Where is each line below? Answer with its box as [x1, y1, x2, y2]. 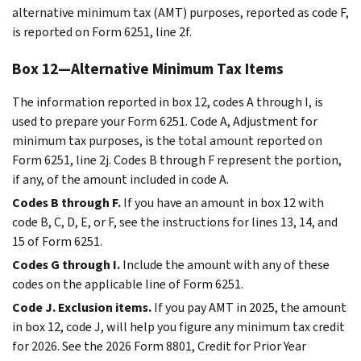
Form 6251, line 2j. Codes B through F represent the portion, [12, 151, 342, 168]
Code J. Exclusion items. [12, 298, 151, 316]
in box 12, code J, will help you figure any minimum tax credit [12, 317, 345, 335]
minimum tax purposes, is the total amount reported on [12, 131, 322, 149]
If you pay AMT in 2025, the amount [154, 298, 346, 316]
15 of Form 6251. [12, 232, 102, 250]
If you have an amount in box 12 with [123, 193, 324, 211]
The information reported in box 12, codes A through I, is [12, 93, 323, 110]
